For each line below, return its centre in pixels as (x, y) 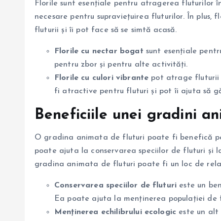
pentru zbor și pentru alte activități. (121, 64)
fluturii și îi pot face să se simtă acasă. (106, 30)
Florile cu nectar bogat (99, 51)
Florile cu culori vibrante (102, 78)
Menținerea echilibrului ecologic (115, 212)
